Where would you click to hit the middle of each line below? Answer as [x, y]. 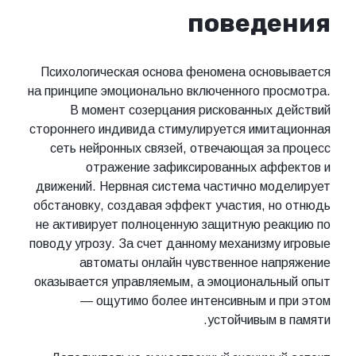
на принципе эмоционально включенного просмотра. [179, 91]
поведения [259, 23]
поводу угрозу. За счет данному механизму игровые [180, 244]
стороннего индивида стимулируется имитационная [180, 130]
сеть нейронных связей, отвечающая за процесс [190, 149]
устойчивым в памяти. [269, 320]
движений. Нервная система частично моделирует [183, 187]
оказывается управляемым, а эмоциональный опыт [182, 282]
